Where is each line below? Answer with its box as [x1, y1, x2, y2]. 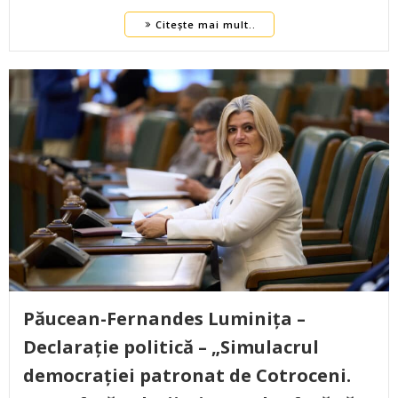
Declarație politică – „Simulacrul [23, 335, 319, 360]
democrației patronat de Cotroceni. [23, 363, 351, 388]
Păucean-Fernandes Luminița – [23, 306, 306, 331]
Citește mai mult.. [155, 18, 256, 32]
